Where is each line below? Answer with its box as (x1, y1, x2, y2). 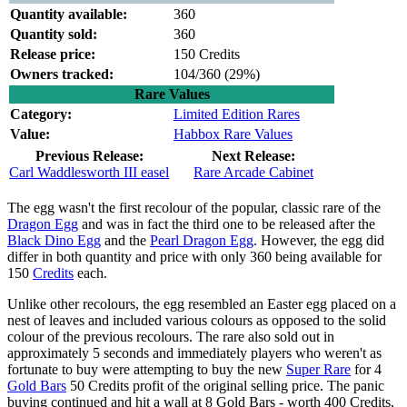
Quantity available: (10, 5, 127, 22)
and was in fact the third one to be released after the (78, 215, 375, 232)
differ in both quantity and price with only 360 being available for (7, 248, 382, 264)
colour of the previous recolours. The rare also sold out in (7, 328, 334, 344)
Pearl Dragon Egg (150, 232, 253, 248)
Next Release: (212, 147, 295, 164)
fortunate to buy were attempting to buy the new (7, 361, 286, 377)
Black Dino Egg (7, 232, 101, 248)
